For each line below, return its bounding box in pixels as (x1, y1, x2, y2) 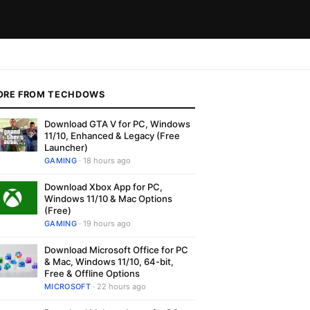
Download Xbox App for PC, (44, 181, 163, 192)
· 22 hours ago (90, 282, 146, 291)
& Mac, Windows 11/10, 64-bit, (44, 256, 174, 267)
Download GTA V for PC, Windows (44, 118, 190, 129)
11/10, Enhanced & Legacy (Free (44, 130, 180, 141)
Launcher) (44, 142, 88, 153)
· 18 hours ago (76, 156, 131, 165)
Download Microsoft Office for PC (44, 244, 188, 255)
